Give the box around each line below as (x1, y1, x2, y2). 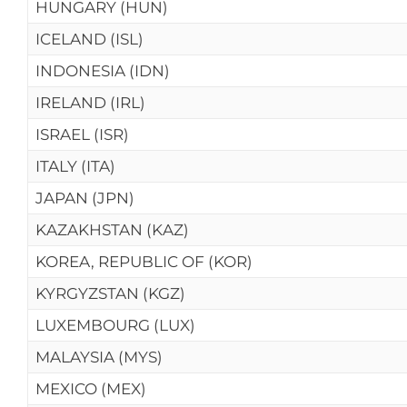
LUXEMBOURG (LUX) (35, 316, 195, 334)
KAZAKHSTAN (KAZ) (35, 221, 189, 239)
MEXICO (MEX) (35, 380, 146, 398)
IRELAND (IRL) (35, 94, 145, 112)
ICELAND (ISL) (35, 30, 144, 48)
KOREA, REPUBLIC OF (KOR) (35, 253, 253, 271)
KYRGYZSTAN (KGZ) (35, 284, 185, 303)
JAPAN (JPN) (35, 189, 134, 207)
